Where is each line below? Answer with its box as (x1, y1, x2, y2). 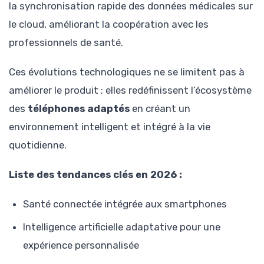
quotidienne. (9, 139, 67, 151)
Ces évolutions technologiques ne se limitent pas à (9, 66, 245, 78)
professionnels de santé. (9, 36, 123, 48)
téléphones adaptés (28, 103, 130, 115)
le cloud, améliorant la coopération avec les (9, 18, 209, 30)
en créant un (130, 103, 190, 115)
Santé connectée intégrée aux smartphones (23, 198, 227, 210)
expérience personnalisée (23, 239, 139, 252)
